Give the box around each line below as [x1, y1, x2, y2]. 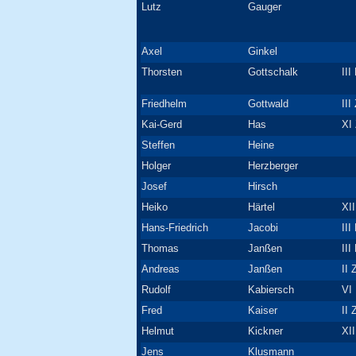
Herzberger [248, 160, 298, 172]
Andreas [141, 263, 180, 275]
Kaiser [248, 304, 277, 316]
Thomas [141, 242, 179, 254]
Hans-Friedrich [141, 222, 208, 234]
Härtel [248, 201, 275, 213]
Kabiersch [248, 284, 294, 296]
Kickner [248, 325, 283, 337]
